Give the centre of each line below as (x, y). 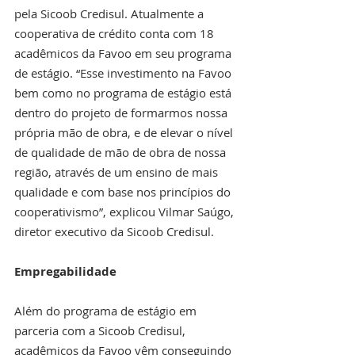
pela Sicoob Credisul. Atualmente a (111, 13)
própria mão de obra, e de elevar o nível (125, 132)
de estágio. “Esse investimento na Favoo (124, 73)
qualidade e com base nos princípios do (124, 191)
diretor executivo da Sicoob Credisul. (117, 231)
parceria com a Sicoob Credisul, (101, 330)
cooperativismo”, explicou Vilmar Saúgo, (126, 211)
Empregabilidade (65, 271)
